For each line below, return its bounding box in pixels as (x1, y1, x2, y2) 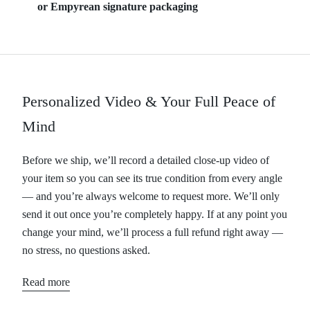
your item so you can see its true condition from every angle (22, 172, 282, 184)
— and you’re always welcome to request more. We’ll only (22, 190, 280, 202)
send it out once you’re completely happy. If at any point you (22, 208, 287, 220)
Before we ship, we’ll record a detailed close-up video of (22, 154, 269, 166)
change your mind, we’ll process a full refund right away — (22, 226, 283, 238)
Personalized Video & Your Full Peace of (22, 92, 275, 110)
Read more (22, 275, 70, 288)
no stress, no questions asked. (22, 244, 150, 256)
